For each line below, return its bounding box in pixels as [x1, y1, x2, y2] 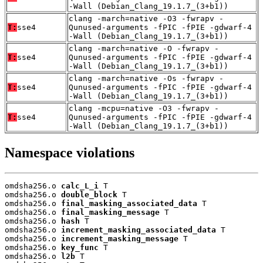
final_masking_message [61, 207, 160, 217]
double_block [61, 190, 117, 199]
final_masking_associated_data [61, 198, 197, 208]
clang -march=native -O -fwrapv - [69, 43, 219, 53]
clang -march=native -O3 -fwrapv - [69, 14, 224, 23]
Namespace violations [5, 144, 134, 160]
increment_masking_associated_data [61, 225, 216, 234]
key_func [61, 242, 99, 252]
